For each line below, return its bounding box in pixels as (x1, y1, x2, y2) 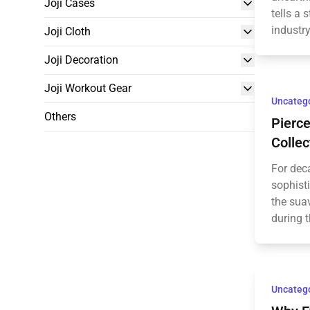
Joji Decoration (44, 53, 118, 66)
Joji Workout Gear (44, 82, 131, 95)
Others (44, 110, 76, 123)
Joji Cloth (44, 25, 91, 38)
